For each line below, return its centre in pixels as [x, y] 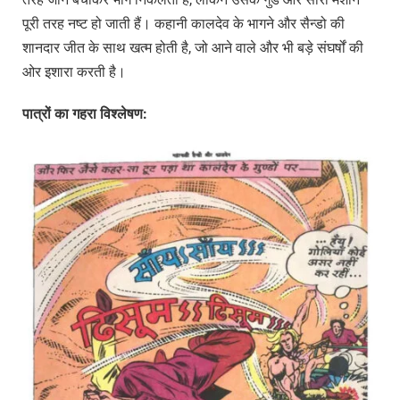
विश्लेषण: [124, 114]
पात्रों [38, 114]
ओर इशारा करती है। [74, 71]
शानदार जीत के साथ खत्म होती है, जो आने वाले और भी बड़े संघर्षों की [193, 47]
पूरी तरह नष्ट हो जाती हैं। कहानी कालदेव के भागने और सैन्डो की [183, 23]
